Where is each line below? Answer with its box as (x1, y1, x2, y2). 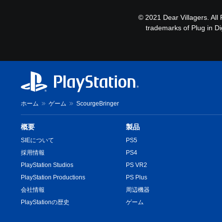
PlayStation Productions (21, 173, 85, 181)
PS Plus (126, 173, 148, 181)
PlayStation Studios (21, 161, 73, 168)
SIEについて (21, 136, 54, 144)
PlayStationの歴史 (21, 198, 69, 206)
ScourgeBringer (76, 100, 119, 107)
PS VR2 (126, 161, 148, 168)
